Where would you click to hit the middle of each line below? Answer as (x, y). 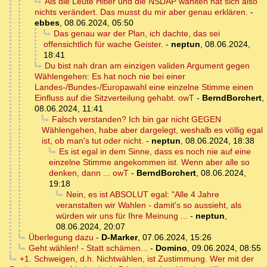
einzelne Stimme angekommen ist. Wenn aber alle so (149, 162)
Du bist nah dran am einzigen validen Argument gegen (147, 66)
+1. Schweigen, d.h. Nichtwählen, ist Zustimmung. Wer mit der (136, 259)
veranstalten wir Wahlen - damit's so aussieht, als (149, 205)
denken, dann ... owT (89, 173)
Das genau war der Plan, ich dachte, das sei (136, 34)
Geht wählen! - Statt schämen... (88, 248)
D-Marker (119, 237)
